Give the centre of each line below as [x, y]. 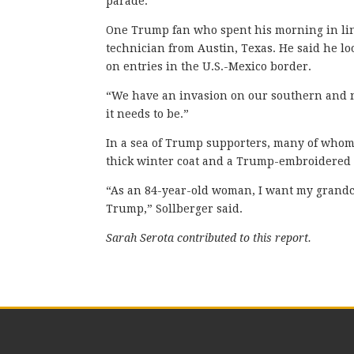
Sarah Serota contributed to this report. [209, 237]
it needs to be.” [148, 113]
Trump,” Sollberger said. [175, 208]
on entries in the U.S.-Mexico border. [209, 66]
